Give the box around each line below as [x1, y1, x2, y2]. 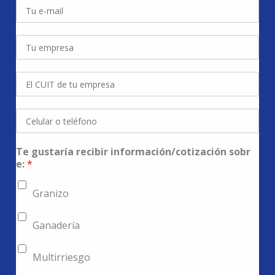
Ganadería [33, 219, 80, 233]
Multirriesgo [33, 250, 91, 265]
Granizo [33, 187, 69, 201]
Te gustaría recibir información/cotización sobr [16, 145, 251, 159]
